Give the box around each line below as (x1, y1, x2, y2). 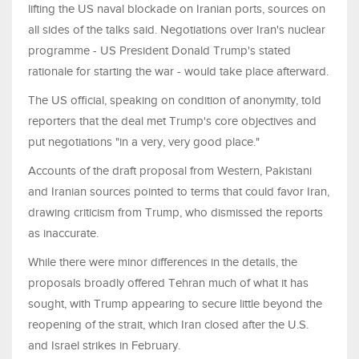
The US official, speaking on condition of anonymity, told (28, 94, 321, 107)
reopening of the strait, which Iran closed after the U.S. (28, 318, 309, 332)
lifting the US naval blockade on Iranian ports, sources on (28, 2, 325, 16)
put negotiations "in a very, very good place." (28, 135, 260, 149)
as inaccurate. (28, 227, 99, 240)
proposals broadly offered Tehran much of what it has (28, 276, 309, 290)
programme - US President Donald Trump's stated (28, 44, 291, 58)
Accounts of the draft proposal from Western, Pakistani (28, 164, 312, 178)
